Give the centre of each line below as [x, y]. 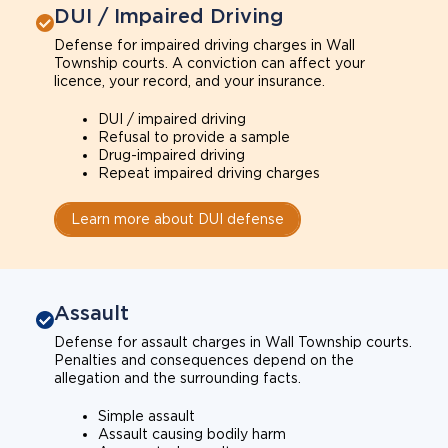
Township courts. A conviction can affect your [209, 62]
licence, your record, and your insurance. [189, 80]
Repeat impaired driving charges [209, 172]
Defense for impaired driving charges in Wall [204, 44]
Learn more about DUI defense [177, 218]
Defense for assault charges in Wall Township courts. [233, 341]
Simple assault [146, 415]
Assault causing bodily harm [192, 433]
